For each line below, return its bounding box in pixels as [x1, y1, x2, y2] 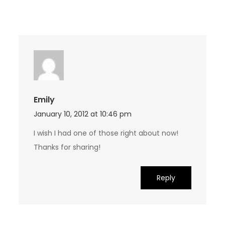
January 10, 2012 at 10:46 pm [34, 109, 132, 120]
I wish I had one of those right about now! [34, 128, 179, 139]
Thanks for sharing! [34, 142, 101, 153]
